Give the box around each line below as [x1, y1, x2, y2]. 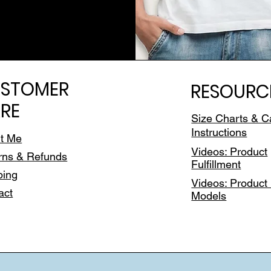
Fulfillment [191, 157, 241, 171]
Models [191, 189, 227, 202]
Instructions [191, 125, 247, 139]
